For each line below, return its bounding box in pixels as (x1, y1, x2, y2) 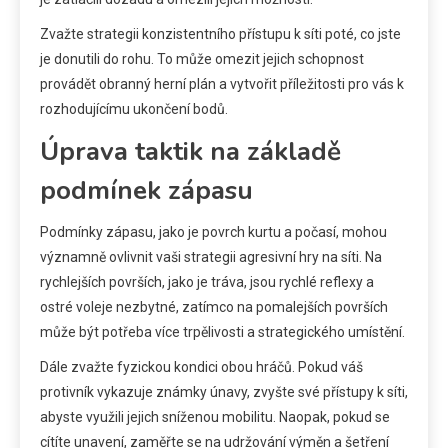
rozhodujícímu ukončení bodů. (40, 101, 228, 118)
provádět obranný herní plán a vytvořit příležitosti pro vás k (40, 76, 404, 93)
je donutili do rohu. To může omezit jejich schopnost (40, 51, 364, 68)
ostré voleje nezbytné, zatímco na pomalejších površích (40, 299, 388, 316)
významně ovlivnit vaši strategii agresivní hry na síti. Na (40, 249, 382, 266)
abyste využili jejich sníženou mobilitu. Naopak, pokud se (40, 409, 390, 426)
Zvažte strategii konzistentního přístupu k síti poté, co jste (40, 26, 401, 43)
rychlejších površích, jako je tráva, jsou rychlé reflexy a (40, 274, 374, 291)
